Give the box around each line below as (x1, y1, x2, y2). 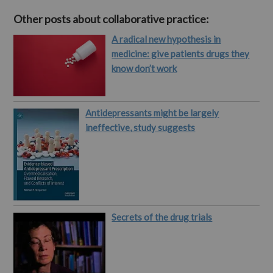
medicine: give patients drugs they (112, 48, 250, 60)
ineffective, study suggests (85, 122, 196, 133)
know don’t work (112, 63, 177, 74)
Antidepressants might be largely (85, 107, 219, 119)
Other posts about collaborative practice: (13, 12, 210, 26)
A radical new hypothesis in (112, 34, 221, 45)
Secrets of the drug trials (112, 211, 213, 223)
